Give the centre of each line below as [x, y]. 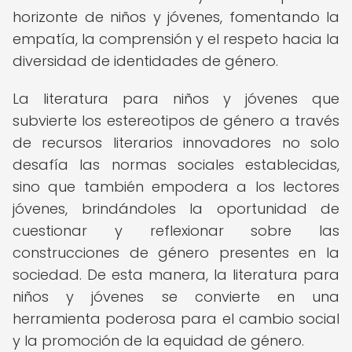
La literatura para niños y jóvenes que [176, 99]
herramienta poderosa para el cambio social [176, 319]
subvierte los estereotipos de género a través [176, 121]
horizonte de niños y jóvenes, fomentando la [176, 17]
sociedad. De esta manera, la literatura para [176, 275]
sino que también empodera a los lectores [176, 187]
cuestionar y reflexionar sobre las [176, 231]
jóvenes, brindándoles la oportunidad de [176, 209]
